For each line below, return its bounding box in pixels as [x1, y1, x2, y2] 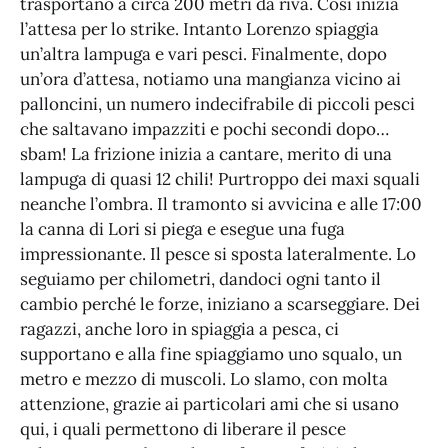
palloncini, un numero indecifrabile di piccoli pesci [20, 93, 415, 116]
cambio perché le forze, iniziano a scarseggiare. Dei [20, 293, 420, 316]
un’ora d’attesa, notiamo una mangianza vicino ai [20, 68, 401, 91]
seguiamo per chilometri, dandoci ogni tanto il [20, 268, 381, 291]
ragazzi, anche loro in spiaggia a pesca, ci [20, 318, 339, 341]
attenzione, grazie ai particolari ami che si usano [20, 393, 399, 416]
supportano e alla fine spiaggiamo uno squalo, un [20, 343, 402, 366]
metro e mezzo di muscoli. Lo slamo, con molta [20, 368, 388, 391]
